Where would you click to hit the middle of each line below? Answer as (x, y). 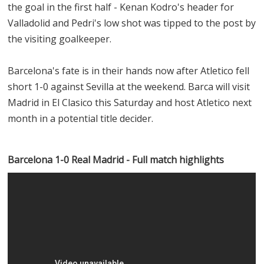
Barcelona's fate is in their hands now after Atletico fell (129, 70)
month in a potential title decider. (81, 118)
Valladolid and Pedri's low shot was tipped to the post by (132, 23)
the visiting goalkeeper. (60, 39)
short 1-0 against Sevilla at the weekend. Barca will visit (129, 86)
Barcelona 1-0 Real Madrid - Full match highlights (117, 159)
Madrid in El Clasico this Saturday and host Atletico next (130, 102)
